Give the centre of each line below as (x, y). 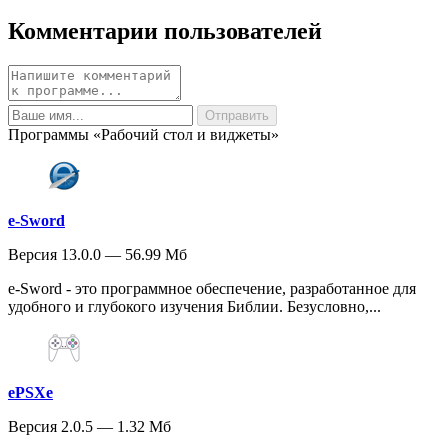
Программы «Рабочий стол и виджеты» (143, 135)
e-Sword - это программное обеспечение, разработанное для (212, 289)
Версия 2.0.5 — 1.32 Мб (89, 427)
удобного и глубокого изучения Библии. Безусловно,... (194, 307)
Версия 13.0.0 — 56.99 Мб (97, 255)
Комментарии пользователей (165, 31)
